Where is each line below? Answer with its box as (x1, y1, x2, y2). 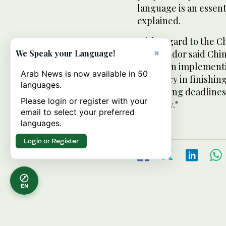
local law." (137, 98, 178, 110)
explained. (137, 14, 181, 27)
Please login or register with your (21, 96, 147, 106)
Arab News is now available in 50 (21, 69, 148, 79)
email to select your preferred (21, 107, 135, 117)
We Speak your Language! (16, 48, 115, 59)
